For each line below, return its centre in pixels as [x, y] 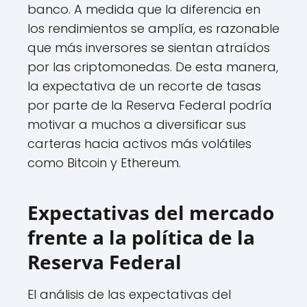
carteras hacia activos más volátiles [139, 144]
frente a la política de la [141, 237]
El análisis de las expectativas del [129, 295]
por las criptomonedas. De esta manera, [153, 67]
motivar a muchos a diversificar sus [137, 125]
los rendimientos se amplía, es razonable [153, 29]
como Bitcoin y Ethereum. [104, 163]
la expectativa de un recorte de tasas [144, 86]
